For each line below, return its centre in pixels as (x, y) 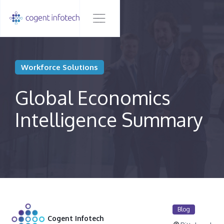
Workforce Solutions (59, 67)
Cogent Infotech (76, 218)
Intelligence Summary (109, 119)
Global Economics (93, 97)
